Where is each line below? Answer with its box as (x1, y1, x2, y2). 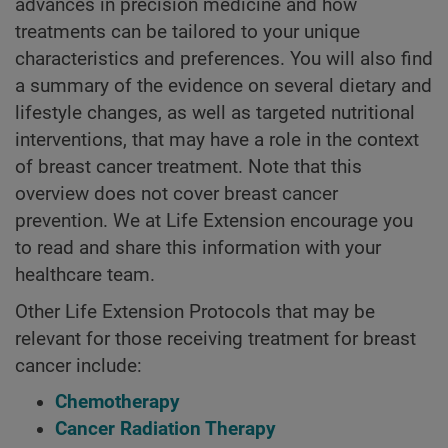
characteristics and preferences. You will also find (15, 48, 433, 71)
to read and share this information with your (15, 237, 381, 260)
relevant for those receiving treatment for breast (15, 327, 416, 350)
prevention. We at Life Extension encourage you (15, 210, 413, 233)
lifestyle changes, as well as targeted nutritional (15, 102, 415, 125)
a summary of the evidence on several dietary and (15, 75, 432, 98)
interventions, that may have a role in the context (15, 129, 419, 152)
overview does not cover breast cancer (15, 183, 338, 206)
